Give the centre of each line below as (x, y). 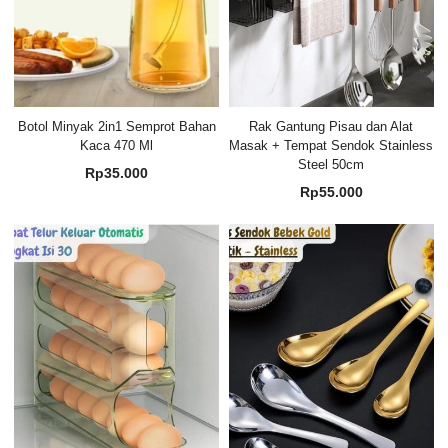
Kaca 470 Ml (117, 145)
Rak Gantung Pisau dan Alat (331, 126)
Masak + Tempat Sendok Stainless (331, 145)
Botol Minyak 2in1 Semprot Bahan (116, 126)
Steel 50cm (331, 164)
